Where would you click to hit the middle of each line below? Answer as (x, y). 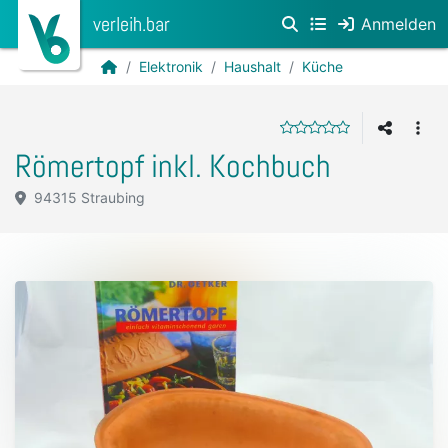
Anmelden (398, 24)
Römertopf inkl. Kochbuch (173, 166)
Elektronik (170, 66)
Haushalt (252, 66)
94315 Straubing (87, 197)
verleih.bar (131, 24)
